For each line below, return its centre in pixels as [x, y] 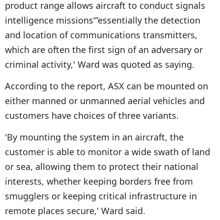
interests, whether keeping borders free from [99, 181]
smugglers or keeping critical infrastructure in [101, 196]
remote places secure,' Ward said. [75, 211]
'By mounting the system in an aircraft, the [94, 137]
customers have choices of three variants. [92, 116]
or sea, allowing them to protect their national [102, 167]
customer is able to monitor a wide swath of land [108, 152]
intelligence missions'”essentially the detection [103, 20]
